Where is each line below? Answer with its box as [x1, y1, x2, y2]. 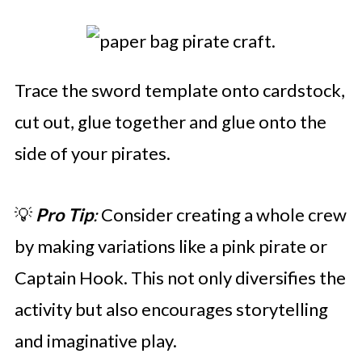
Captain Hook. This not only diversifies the [14, 267, 346, 288]
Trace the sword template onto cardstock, [14, 79, 345, 101]
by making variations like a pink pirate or [14, 235, 327, 257]
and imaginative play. [14, 330, 177, 351]
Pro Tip [35, 204, 93, 225]
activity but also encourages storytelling [14, 298, 328, 320]
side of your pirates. [14, 142, 170, 164]
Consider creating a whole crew [97, 204, 347, 225]
